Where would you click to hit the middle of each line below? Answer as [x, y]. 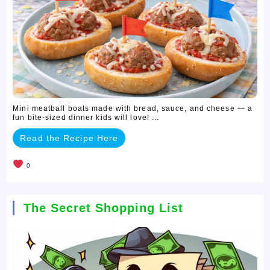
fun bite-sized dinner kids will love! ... [86, 117]
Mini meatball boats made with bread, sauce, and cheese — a [133, 108]
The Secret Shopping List [104, 208]
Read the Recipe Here [69, 138]
